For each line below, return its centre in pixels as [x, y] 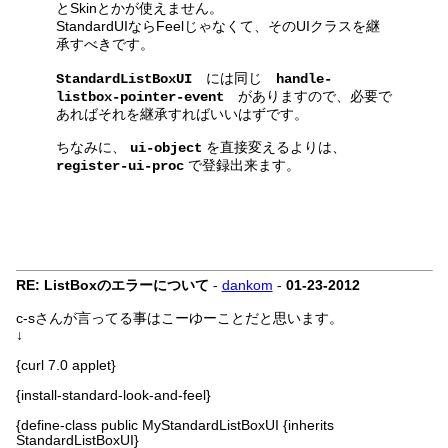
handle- [303, 79]
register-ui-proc [119, 166]
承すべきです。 [104, 44]
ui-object [165, 148]
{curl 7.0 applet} [65, 365]
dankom [247, 285]
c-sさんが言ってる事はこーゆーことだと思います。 [179, 318]
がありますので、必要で [314, 96]
